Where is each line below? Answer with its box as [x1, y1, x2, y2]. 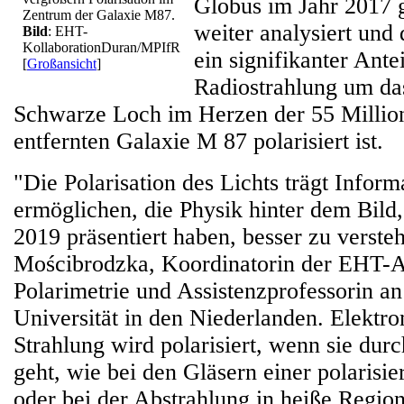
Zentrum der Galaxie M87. [23, 7, 175, 23]
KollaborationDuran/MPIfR [23, 40, 180, 55]
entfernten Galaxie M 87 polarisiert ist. [14, 128, 383, 154]
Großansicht [27, 56, 96, 71]
